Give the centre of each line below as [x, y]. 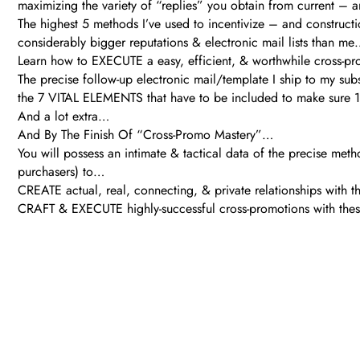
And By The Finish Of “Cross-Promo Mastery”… [145, 135]
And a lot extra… [63, 117]
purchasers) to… [61, 172]
